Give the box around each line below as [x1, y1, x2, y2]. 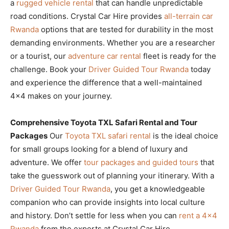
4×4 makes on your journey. [10, 90, 112, 101]
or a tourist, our [10, 51, 68, 61]
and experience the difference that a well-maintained [10, 77, 202, 87]
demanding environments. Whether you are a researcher [10, 37, 215, 48]
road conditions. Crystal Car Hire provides [10, 11, 164, 21]
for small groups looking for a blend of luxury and [10, 144, 188, 154]
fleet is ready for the [141, 51, 216, 61]
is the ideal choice [151, 130, 218, 141]
